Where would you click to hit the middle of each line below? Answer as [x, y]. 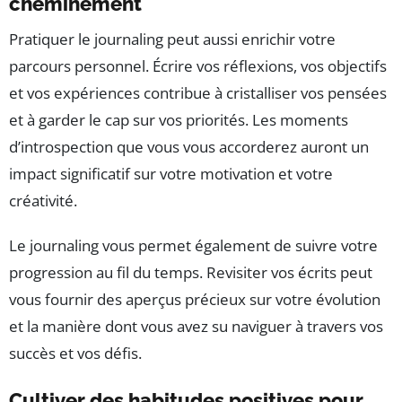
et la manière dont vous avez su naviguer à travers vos [196, 327]
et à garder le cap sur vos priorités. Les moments [179, 120]
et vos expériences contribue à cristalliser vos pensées [198, 93]
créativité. [43, 201]
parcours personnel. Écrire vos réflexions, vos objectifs [198, 66]
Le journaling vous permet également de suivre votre [193, 246]
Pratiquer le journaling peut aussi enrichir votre [172, 39]
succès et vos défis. [75, 354]
